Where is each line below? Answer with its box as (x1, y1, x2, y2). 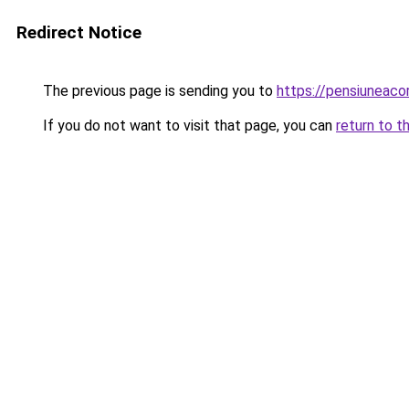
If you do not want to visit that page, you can (39, 117, 336, 134)
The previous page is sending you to (39, 82, 277, 100)
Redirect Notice (16, 22, 142, 43)
